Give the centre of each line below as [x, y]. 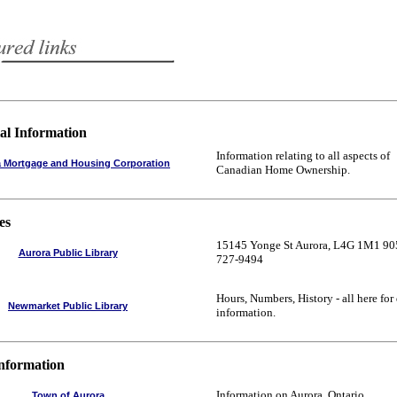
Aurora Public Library [68, 253]
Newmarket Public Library [68, 306]
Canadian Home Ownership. [283, 170]
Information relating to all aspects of [303, 156]
